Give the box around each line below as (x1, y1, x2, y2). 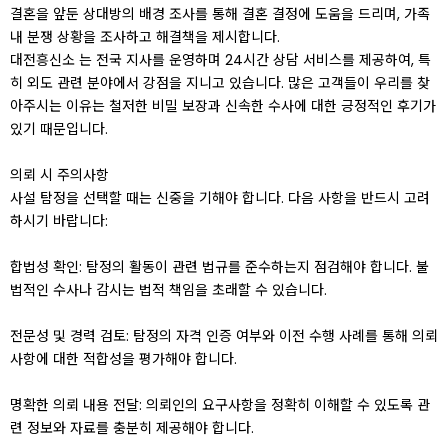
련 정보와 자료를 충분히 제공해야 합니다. (10, 418, 254, 438)
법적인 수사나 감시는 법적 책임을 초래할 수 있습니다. (10, 280, 327, 300)
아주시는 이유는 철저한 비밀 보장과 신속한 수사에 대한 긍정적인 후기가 (10, 96, 436, 116)
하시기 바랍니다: (10, 211, 108, 231)
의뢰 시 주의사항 (10, 165, 109, 185)
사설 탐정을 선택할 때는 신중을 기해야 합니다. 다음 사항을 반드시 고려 (10, 188, 430, 208)
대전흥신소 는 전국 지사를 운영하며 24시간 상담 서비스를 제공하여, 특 (10, 50, 431, 70)
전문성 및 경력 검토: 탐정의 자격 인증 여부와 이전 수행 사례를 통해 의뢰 (10, 326, 438, 346)
